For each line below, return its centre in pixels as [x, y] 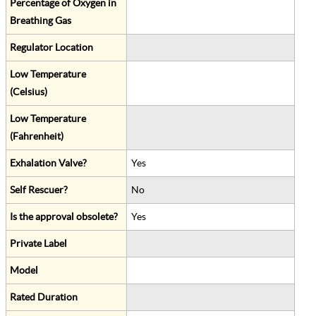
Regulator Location [51, 48]
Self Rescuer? [39, 190]
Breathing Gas [41, 21]
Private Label [38, 244]
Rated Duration [44, 297]
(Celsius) [29, 92]
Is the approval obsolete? [64, 217]
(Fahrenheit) [37, 136]
